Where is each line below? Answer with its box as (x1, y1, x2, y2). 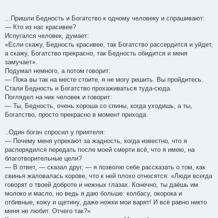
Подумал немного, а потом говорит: (5, 67, 112, 75)
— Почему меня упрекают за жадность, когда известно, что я (5, 137, 187, 145)
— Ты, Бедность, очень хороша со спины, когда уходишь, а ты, (5, 102, 192, 110)
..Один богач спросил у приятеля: (5, 128, 105, 136)
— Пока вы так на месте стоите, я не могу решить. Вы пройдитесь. (5, 76, 205, 84)
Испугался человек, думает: (5, 32, 89, 40)
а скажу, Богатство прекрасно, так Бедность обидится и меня (5, 50, 187, 57)
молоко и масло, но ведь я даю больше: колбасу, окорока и (5, 190, 182, 198)
